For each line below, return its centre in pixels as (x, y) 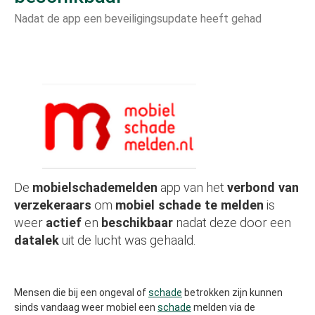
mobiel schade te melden (189, 205)
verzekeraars (53, 205)
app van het (192, 187)
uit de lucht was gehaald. (127, 240)
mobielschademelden (95, 187)
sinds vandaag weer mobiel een (86, 307)
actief (64, 223)
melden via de (223, 307)
